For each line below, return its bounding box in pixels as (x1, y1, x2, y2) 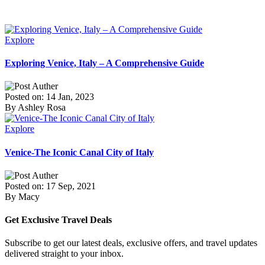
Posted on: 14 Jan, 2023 (5, 92, 94, 102)
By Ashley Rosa (5, 102, 66, 113)
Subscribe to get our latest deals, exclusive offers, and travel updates (5, 238, 257, 248)
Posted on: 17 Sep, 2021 (5, 180, 96, 191)
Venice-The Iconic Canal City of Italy (5, 147, 154, 157)
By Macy (5, 191, 40, 202)
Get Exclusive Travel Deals (5, 215, 112, 225)
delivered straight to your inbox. (5, 248, 124, 259)
